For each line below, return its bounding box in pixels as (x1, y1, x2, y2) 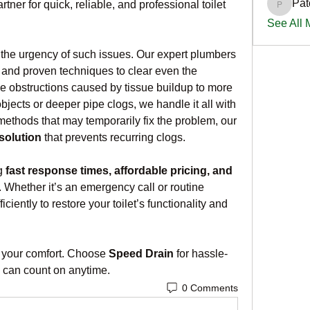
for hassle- (174, 248, 228, 259)
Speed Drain (109, 248, 174, 259)
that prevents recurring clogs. (42, 131, 185, 143)
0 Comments (181, 282, 238, 293)
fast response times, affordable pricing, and (6, 165, 232, 176)
